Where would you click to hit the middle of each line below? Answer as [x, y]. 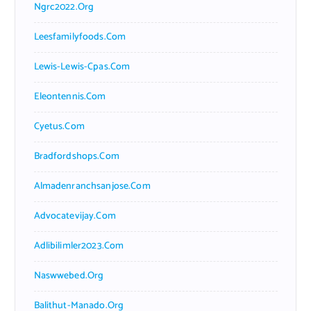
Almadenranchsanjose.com [92, 186]
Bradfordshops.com [76, 156]
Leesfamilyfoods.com [80, 37]
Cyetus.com [59, 126]
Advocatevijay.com [75, 216]
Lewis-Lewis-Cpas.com [82, 67]
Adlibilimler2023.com [79, 246]
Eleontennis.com [70, 96]
